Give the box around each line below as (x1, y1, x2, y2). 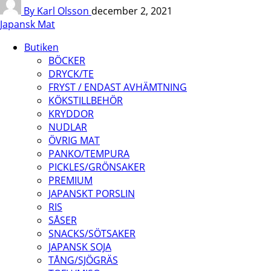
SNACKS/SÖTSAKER (48, 226, 135, 240)
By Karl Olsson (24, 4, 91, 18)
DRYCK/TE (48, 67, 94, 80)
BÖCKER (48, 53, 85, 67)
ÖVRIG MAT (48, 133, 100, 147)
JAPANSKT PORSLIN (48, 186, 135, 200)
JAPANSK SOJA (48, 240, 111, 253)
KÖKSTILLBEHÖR (48, 93, 123, 107)
